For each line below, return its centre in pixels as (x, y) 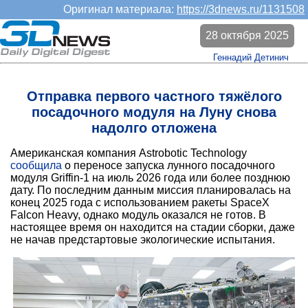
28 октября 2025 (247, 35)
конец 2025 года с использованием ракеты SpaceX (140, 203)
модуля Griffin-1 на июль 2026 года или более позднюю (150, 178)
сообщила (36, 166)
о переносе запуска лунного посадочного (168, 166)
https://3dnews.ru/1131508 (241, 9)
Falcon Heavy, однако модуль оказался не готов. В (138, 215)
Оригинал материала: (120, 9)
